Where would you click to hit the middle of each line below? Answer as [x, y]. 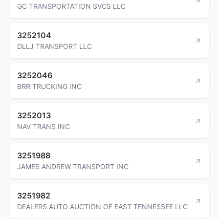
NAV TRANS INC [44, 126]
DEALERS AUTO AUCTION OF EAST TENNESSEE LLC [102, 206]
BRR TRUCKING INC [49, 86]
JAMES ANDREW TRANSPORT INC [73, 166]
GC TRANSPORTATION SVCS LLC [71, 6]
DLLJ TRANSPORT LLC [55, 46]
